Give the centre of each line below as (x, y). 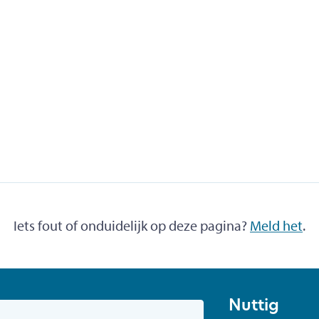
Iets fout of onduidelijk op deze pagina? (132, 225)
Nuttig (254, 307)
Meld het (276, 225)
